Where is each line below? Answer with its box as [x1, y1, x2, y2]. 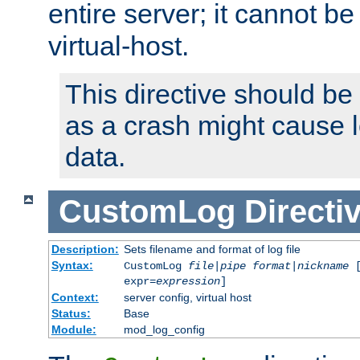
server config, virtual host [123, 290, 252, 304]
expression [155, 274, 220, 288]
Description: [51, 242, 119, 256]
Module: [51, 322, 96, 336]
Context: [51, 290, 99, 304]
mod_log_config [123, 322, 205, 336]
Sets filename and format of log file [123, 242, 301, 256]
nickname [297, 259, 349, 272]
